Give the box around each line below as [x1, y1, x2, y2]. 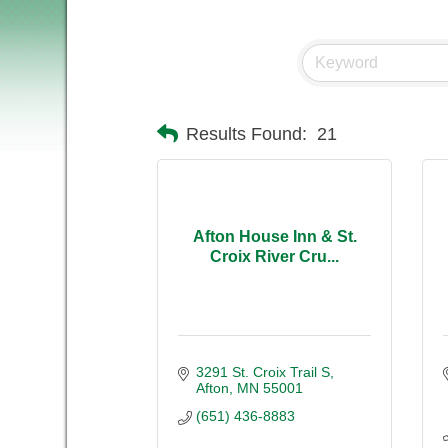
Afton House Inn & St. [192, 228, 357, 246]
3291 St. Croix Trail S [195, 363, 330, 380]
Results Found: [186, 123, 307, 144]
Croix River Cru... [210, 248, 339, 266]
